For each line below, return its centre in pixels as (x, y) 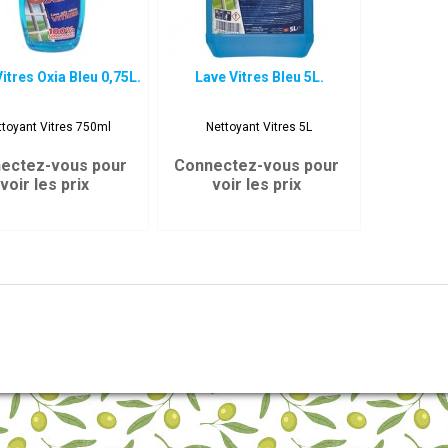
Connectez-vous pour (257, 165)
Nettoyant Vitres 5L (259, 127)
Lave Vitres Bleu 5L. (259, 77)
